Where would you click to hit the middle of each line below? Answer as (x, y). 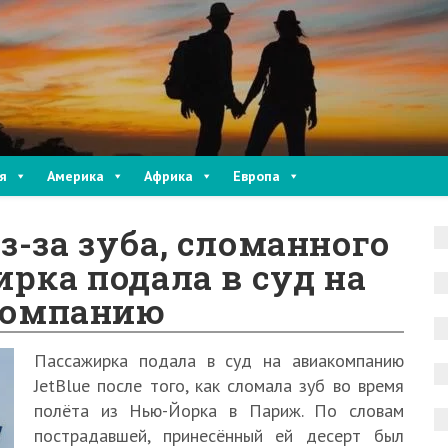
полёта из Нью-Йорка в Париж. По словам (219, 410)
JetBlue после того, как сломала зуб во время (219, 385)
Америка (75, 176)
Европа (256, 176)
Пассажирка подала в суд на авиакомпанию (219, 360)
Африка (168, 176)
